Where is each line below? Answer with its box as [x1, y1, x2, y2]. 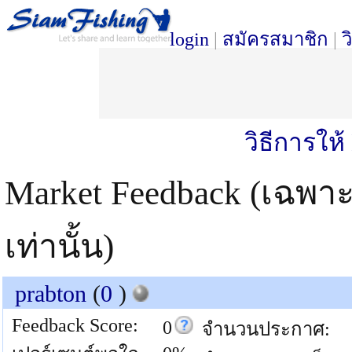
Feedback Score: [12, 315, 138, 335]
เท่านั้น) [5, 228, 114, 265]
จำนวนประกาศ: [202, 319, 330, 339]
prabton [15, 280, 86, 306]
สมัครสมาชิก [222, 29, 328, 49]
